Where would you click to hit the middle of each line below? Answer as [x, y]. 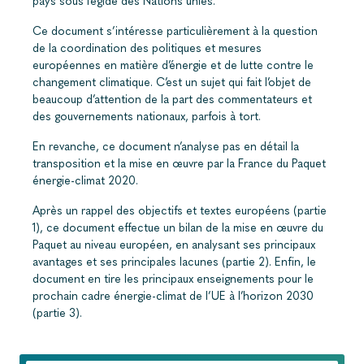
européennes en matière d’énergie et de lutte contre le [173, 65]
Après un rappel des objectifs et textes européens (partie [180, 210]
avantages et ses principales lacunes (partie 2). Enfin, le [174, 262]
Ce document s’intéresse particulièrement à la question [175, 31]
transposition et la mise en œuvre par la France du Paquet [179, 163]
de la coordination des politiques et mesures [147, 48]
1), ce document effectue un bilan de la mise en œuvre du [178, 227]
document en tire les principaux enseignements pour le [173, 279]
